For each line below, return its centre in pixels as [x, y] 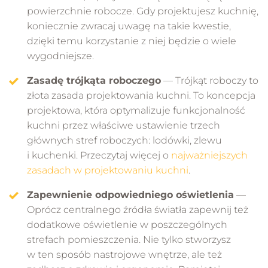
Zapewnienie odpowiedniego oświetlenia [130, 194]
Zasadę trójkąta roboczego [94, 80]
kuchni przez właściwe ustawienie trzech [124, 125]
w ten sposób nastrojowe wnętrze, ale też [124, 254]
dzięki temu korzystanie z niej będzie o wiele [132, 41]
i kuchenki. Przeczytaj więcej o [99, 155]
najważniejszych [209, 155]
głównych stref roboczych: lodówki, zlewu [124, 140]
